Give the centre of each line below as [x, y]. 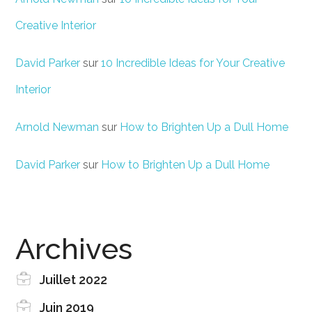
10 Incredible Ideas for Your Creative [193, 63]
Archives [74, 249]
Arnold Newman [57, 127]
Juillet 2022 [74, 280]
